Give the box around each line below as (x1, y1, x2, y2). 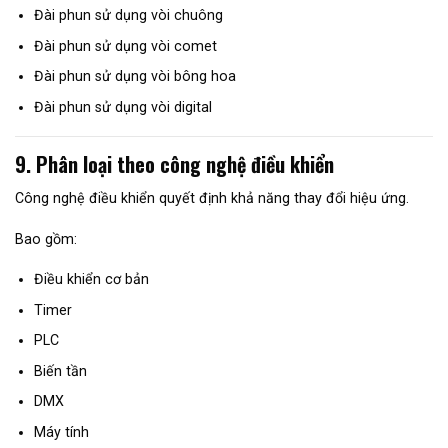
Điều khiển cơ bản (33, 271, 149, 288)
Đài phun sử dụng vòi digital (33, 98, 212, 115)
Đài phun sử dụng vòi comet (33, 37, 217, 54)
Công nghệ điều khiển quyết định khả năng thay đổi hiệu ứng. (15, 190, 409, 207)
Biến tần (33, 362, 87, 379)
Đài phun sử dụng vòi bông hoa (33, 68, 236, 85)
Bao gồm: (15, 230, 77, 247)
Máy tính (33, 423, 89, 440)
